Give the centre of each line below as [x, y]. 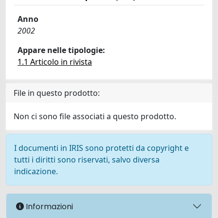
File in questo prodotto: [57, 93]
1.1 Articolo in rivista [55, 62]
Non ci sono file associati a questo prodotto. [95, 116]
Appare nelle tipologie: [61, 50]
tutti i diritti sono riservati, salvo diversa [87, 160]
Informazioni [48, 206]
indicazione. [36, 171]
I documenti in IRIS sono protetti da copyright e [101, 148]
